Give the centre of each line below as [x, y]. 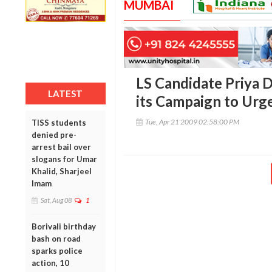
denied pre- [54, 134]
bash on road [56, 238]
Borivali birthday [64, 226]
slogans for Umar [64, 159]
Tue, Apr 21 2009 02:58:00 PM [192, 122]
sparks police [57, 250]
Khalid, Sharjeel [62, 171]
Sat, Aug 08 [56, 200]
